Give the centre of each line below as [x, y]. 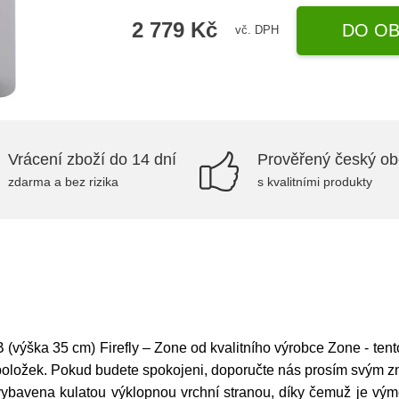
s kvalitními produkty [315, 182]
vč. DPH [257, 30]
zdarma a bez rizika [63, 182]
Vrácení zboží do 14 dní [92, 159]
